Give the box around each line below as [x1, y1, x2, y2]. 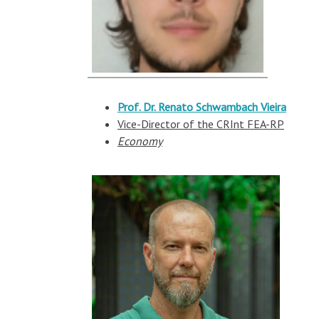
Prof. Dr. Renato [117, 100, 196, 114]
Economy [117, 134, 162, 148]
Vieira [258, 100, 286, 114]
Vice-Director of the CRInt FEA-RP [117, 117, 284, 131]
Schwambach [196, 100, 258, 114]
